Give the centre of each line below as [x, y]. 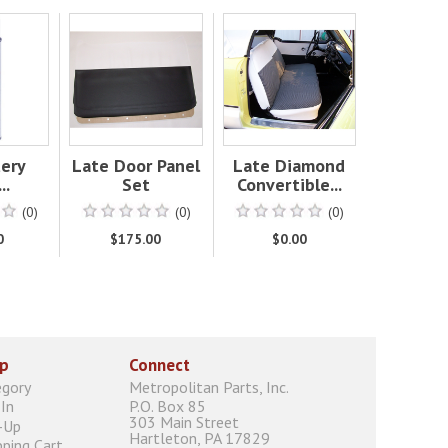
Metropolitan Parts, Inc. [209, 387]
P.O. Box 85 [167, 406]
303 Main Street [184, 422]
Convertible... [289, 184]
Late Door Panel [135, 165]
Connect [159, 365]
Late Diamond [289, 165]
